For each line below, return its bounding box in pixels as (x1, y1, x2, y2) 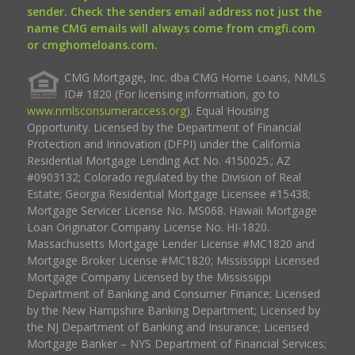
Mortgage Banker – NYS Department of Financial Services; (26, 335, 326, 351)
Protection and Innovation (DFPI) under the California (26, 136, 300, 151)
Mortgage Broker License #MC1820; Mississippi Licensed (26, 252, 319, 268)
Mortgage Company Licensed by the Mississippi (26, 269, 271, 284)
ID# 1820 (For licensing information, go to (63, 86, 280, 101)
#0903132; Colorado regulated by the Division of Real (26, 169, 301, 185)
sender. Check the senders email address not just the (26, 3, 322, 19)
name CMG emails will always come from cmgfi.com (26, 20, 315, 36)
